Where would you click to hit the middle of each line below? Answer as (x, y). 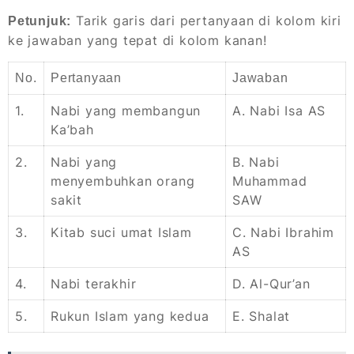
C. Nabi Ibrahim (284, 233)
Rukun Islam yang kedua (130, 316)
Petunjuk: (40, 21)
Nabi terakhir (94, 284)
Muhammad (270, 181)
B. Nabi (256, 162)
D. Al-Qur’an (271, 284)
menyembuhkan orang (123, 181)
